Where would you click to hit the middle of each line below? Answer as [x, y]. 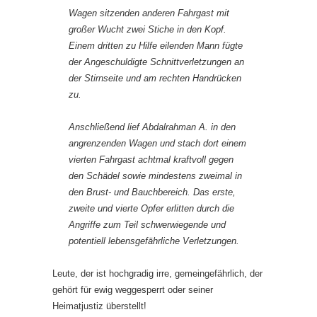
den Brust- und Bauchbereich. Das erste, [152, 192]
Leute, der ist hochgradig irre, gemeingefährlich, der [157, 273]
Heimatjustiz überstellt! [99, 306]
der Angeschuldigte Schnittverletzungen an [156, 62]
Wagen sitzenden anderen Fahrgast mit [149, 13]
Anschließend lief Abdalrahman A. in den [152, 127]
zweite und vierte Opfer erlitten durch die [151, 208]
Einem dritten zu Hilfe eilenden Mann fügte [156, 45]
